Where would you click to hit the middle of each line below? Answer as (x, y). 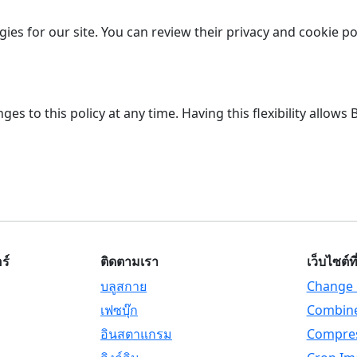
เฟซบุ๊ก (119, 310)
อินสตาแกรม (136, 334)
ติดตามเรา (129, 262)
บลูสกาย (123, 286)
